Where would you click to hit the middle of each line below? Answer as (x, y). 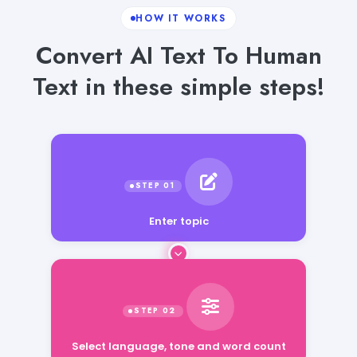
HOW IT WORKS (181, 18)
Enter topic (178, 221)
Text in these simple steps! (178, 86)
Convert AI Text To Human (178, 55)
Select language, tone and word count (178, 340)
